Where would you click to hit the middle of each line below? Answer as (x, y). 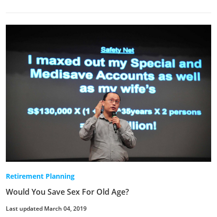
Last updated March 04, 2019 (46, 208)
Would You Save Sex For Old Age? (67, 192)
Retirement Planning (40, 176)
